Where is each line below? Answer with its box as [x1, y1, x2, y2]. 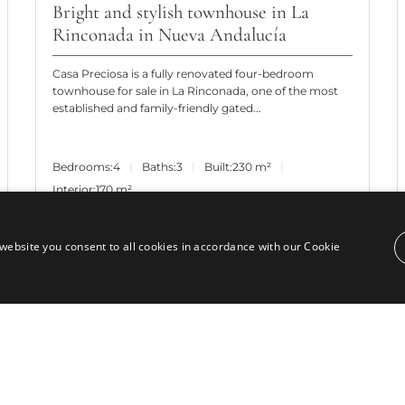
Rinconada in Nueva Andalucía [52, 23, 287, 46]
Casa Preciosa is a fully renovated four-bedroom [52, 67, 314, 81]
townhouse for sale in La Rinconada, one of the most [52, 84, 338, 99]
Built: [203, 159, 232, 174]
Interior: [52, 182, 96, 196]
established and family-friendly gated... [52, 101, 261, 116]
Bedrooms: [52, 159, 113, 174]
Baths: [141, 159, 176, 174]
